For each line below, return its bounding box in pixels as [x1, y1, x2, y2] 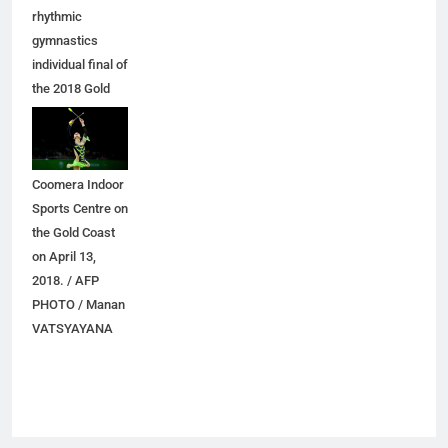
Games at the [32, 153, 108, 169]
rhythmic [32, 9, 82, 25]
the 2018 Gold [32, 81, 110, 97]
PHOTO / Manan [32, 297, 125, 313]
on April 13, [32, 249, 96, 265]
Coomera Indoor [32, 177, 124, 193]
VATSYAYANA [32, 321, 113, 337]
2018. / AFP [32, 273, 99, 289]
